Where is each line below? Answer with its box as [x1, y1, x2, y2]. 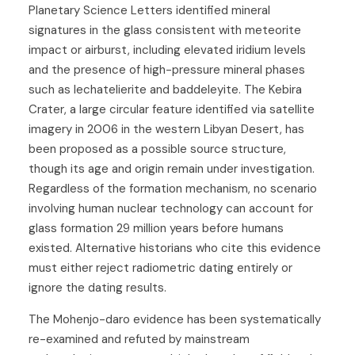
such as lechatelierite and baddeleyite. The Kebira [29, 82, 302, 98]
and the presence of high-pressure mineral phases [29, 62, 305, 78]
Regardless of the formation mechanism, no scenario [29, 181, 317, 197]
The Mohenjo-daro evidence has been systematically [29, 311, 321, 328]
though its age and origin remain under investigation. [29, 161, 315, 177]
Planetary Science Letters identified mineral [29, 2, 270, 19]
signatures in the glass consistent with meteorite [29, 22, 301, 39]
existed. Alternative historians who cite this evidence [29, 240, 321, 257]
